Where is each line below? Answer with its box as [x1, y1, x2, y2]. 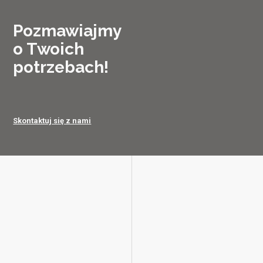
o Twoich [13, 39, 85, 59]
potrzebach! [13, 58, 109, 77]
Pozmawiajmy [13, 21, 122, 41]
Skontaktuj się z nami [13, 116, 92, 126]
